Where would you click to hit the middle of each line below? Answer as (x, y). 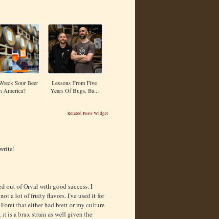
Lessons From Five (74, 82)
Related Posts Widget (88, 113)
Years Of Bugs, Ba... (74, 90)
